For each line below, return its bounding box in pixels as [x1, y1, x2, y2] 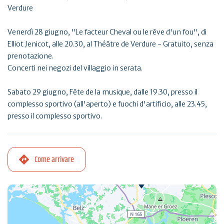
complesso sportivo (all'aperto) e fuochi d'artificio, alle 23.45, [7, 99, 207, 108]
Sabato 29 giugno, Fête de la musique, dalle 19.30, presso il [7, 87, 197, 96]
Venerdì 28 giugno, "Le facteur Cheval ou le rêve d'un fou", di [7, 27, 206, 36]
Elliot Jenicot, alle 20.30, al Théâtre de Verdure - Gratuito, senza [7, 39, 213, 48]
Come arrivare [34, 153, 74, 166]
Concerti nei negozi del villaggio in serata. [7, 63, 142, 72]
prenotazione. [7, 51, 53, 60]
